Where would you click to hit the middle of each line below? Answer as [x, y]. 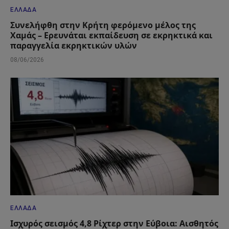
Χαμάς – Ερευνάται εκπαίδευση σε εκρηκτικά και [111, 36]
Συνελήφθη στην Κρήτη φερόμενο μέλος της [103, 25]
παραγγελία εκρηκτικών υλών [74, 46]
